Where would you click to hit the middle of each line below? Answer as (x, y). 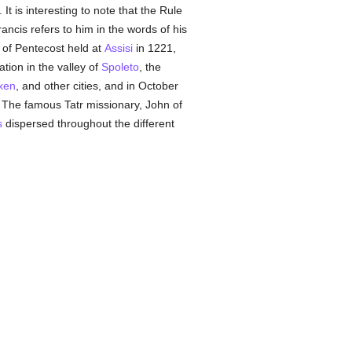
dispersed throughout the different (88, 123)
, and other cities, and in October (97, 86)
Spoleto (120, 67)
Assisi (118, 48)
